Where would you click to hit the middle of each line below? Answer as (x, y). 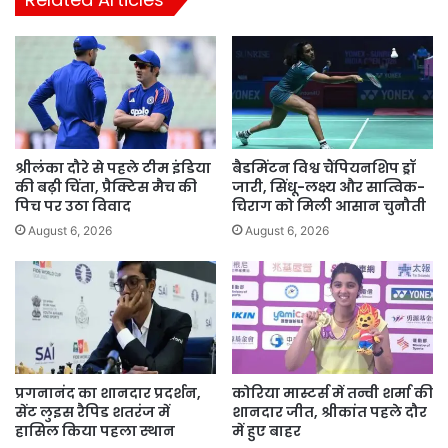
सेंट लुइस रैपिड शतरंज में (92, 412)
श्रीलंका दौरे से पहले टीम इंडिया (113, 167)
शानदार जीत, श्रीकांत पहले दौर (329, 412)
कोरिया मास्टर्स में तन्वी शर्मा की (332, 393)
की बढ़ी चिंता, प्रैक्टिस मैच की (106, 186)
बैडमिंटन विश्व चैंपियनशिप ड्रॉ (323, 167)
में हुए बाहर (266, 431)
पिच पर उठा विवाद (73, 205)
